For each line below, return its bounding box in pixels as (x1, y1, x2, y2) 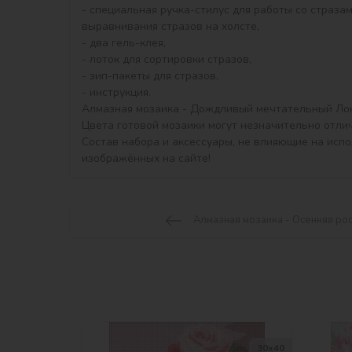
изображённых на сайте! (82, 151, 211, 167)
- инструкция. (82, 85, 151, 101)
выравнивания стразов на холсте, (82, 19, 259, 35)
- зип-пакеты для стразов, (82, 68, 218, 84)
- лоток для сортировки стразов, (82, 52, 251, 68)
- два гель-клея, (82, 35, 166, 51)
